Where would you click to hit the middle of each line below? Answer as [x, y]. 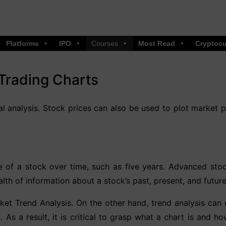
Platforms [22, 43]
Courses [105, 43]
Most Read [157, 43]
